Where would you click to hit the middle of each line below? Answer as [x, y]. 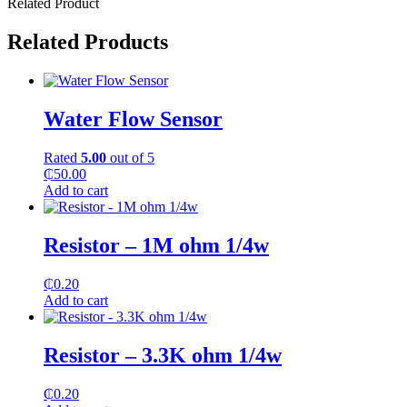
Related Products [88, 42]
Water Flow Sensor [133, 119]
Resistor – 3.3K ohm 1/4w [163, 355]
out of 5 [130, 157]
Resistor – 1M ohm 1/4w [156, 245]
